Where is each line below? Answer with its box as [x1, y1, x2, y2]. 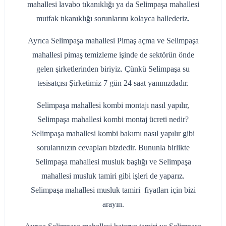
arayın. [102, 200, 124, 208]
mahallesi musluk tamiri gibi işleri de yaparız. [41, 172, 185, 180]
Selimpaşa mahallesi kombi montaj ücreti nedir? [37, 115, 189, 124]
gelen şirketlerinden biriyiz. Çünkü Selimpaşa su [36, 65, 190, 73]
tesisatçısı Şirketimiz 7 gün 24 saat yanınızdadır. [37, 79, 189, 87]
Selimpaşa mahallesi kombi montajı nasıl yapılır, [37, 101, 189, 109]
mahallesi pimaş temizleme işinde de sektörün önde [32, 50, 194, 59]
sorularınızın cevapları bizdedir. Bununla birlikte [36, 143, 190, 152]
